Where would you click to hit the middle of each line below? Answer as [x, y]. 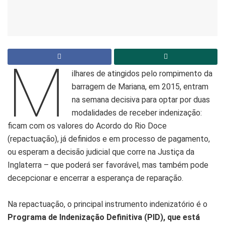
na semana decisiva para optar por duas [141, 99]
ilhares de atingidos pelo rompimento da [142, 73]
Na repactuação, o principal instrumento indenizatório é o [107, 204]
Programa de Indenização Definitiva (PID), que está [104, 217]
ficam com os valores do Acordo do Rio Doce [87, 126]
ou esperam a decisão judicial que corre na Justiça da [101, 152]
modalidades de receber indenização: [137, 113]
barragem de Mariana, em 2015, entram [140, 86]
